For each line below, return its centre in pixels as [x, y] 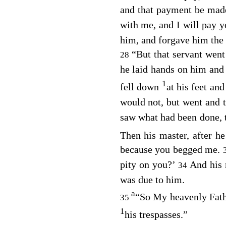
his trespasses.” [156, 215]
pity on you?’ [147, 165]
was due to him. [152, 180]
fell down [139, 87]
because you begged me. [170, 150]
